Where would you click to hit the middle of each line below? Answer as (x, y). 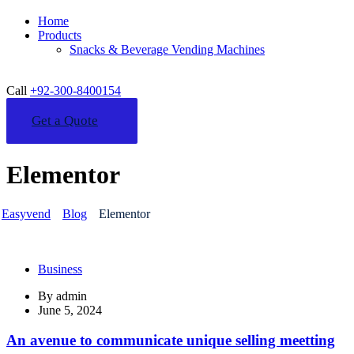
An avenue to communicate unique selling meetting (171, 341)
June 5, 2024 (70, 310)
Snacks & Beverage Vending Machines (167, 49)
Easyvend (26, 213)
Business (60, 269)
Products (60, 35)
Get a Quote (65, 120)
